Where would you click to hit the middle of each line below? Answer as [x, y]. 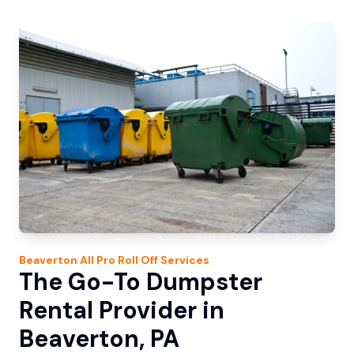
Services [184, 260]
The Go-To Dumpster [141, 282]
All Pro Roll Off [119, 260]
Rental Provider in [122, 311]
